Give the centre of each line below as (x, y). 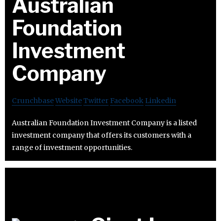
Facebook (127, 100)
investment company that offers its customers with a (102, 135)
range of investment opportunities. (72, 147)
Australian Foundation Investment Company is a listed (104, 123)
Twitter (96, 100)
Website (69, 100)
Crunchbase (33, 100)
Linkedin (161, 100)
